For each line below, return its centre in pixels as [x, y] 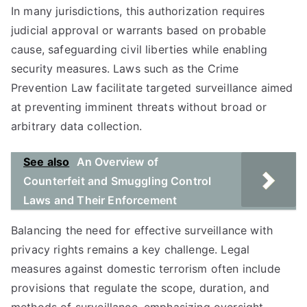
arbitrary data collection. [77, 126]
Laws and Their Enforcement [100, 200]
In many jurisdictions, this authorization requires [138, 11]
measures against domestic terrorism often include [146, 269]
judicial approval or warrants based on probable [139, 30]
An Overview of [117, 162]
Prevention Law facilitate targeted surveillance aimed [152, 88]
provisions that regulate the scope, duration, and [140, 288]
